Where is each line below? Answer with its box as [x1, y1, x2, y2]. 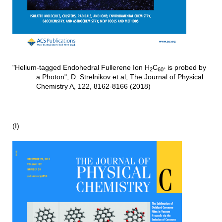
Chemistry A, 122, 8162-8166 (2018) [36, 82, 151, 91]
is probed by [167, 63, 206, 72]
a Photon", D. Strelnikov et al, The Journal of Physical [36, 73, 203, 81]
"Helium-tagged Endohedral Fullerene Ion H [12, 63, 150, 72]
